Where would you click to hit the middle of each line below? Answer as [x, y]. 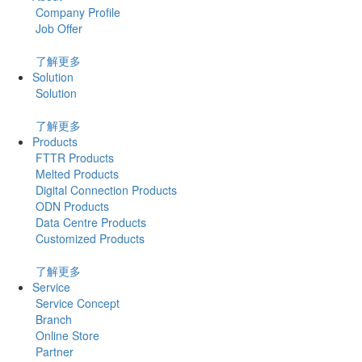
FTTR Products [73, 157]
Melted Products [76, 173]
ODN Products [71, 206]
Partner [53, 351]
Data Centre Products [89, 222]
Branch [52, 319]
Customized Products [88, 238]
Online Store [66, 335]
